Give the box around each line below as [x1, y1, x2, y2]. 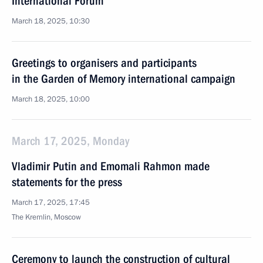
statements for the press [12, 175, 122, 189]
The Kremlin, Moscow [12, 212, 81, 222]
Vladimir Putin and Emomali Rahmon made [12, 159, 210, 173]
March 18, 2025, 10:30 [12, 16, 90, 26]
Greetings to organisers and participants [12, 56, 197, 70]
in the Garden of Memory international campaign [12, 72, 235, 86]
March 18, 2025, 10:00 [12, 94, 90, 104]
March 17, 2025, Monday [12, 134, 129, 148]
